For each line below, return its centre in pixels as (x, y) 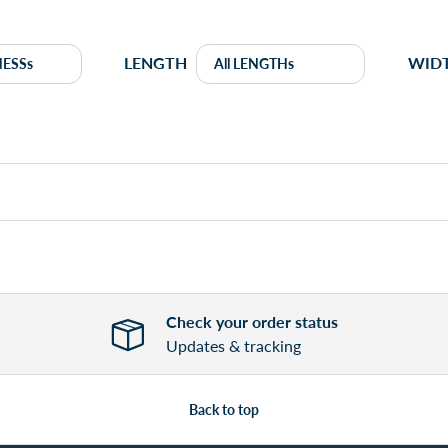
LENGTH (156, 63)
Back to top (224, 409)
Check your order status (252, 321)
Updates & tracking (233, 345)
